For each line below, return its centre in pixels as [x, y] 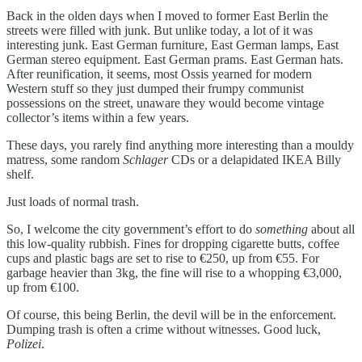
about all [331, 229]
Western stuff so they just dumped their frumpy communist [155, 88]
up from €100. [43, 287]
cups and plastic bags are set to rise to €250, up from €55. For [163, 258]
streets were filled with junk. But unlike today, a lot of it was [160, 30]
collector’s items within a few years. [98, 117]
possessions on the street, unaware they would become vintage [165, 103]
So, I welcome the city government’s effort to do [131, 229]
